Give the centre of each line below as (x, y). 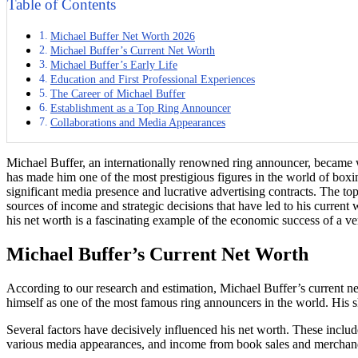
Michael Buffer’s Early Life (113, 65)
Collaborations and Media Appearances (137, 123)
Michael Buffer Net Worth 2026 (122, 36)
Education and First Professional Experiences (152, 80)
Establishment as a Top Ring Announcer (140, 108)
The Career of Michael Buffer (117, 94)
